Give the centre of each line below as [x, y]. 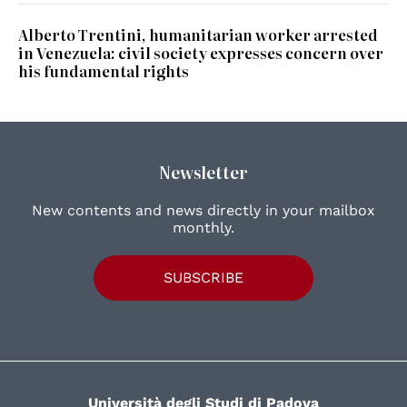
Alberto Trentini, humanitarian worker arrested [198, 35]
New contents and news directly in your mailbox [203, 211]
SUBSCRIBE [203, 278]
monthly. [203, 228]
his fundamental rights [104, 71]
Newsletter [203, 173]
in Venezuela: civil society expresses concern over [201, 53]
